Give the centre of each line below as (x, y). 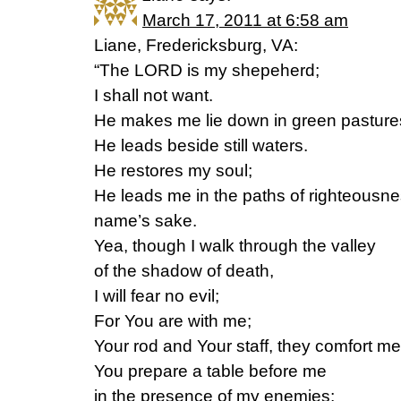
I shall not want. (154, 96)
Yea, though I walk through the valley (235, 246)
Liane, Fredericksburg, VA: (196, 46)
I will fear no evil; (157, 296)
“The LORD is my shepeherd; (207, 71)
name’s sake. (145, 221)
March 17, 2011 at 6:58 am (245, 21)
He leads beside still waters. (201, 146)
